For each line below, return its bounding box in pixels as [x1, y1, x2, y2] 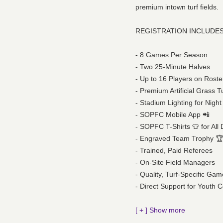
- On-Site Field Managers [135, 158, 215, 167]
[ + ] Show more [135, 206, 185, 215]
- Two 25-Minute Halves [135, 63, 210, 71]
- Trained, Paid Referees [135, 146, 213, 155]
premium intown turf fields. [135, 3, 219, 11]
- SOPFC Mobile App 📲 [135, 111, 210, 119]
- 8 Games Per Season [135, 51, 208, 59]
